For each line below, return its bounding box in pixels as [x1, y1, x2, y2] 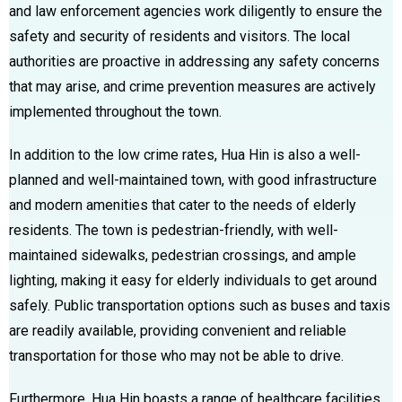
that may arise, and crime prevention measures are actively [9, 77, 376, 95]
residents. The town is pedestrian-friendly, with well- [9, 221, 338, 239]
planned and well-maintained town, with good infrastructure [9, 170, 377, 188]
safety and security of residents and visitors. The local [9, 27, 350, 45]
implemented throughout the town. [9, 102, 222, 120]
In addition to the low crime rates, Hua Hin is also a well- [9, 145, 361, 163]
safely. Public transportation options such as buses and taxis [9, 296, 390, 314]
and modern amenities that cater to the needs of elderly [9, 196, 356, 214]
